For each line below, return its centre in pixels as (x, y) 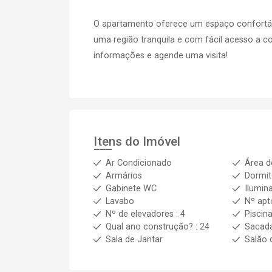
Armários (124, 176)
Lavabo (120, 201)
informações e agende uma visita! (161, 56)
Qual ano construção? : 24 (158, 227)
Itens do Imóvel (137, 141)
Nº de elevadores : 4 (145, 214)
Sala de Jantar (134, 240)
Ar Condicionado (139, 163)
